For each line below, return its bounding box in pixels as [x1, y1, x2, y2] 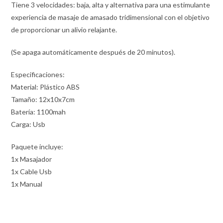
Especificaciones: [11, 70, 65, 79]
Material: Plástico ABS [11, 82, 80, 91]
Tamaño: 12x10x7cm [11, 95, 75, 104]
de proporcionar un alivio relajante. [11, 25, 117, 34]
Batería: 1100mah [11, 107, 66, 116]
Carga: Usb [11, 119, 46, 128]
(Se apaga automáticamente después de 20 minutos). [11, 47, 176, 56]
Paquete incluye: [11, 142, 64, 151]
